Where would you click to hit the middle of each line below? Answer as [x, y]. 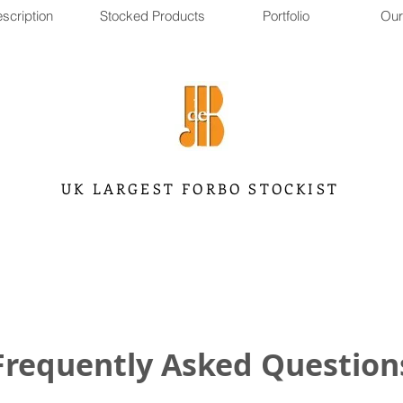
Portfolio [286, 16]
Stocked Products [152, 16]
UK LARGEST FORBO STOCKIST [200, 188]
